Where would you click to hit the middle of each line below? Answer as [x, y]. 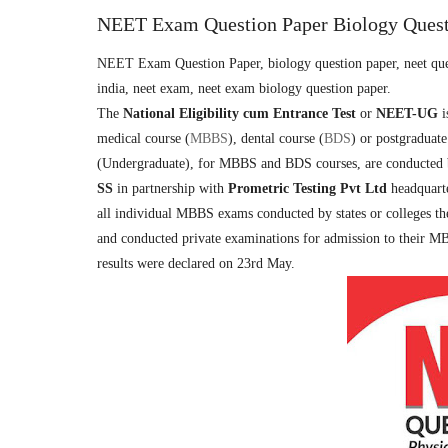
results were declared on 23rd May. [196, 263]
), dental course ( [276, 138]
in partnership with [170, 188]
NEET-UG [407, 113]
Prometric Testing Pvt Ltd [307, 188]
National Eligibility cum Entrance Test [239, 113]
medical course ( [143, 138]
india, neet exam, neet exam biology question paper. [244, 88]
